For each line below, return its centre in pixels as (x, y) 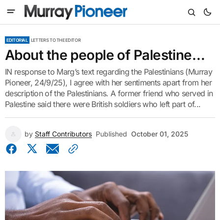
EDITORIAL (17, 40)
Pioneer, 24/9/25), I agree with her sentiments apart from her (108, 82)
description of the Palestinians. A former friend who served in (109, 93)
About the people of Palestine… (105, 55)
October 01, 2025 (160, 134)
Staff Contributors (63, 134)
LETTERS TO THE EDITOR (56, 40)
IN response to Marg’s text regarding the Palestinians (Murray (109, 72)
